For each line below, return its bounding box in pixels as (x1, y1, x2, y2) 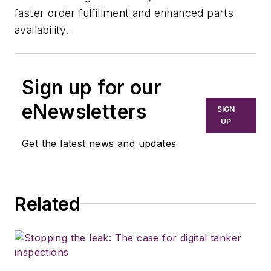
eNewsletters (22, 99, 147, 123)
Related (15, 192, 80, 215)
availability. (15, 23, 70, 36)
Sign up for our (22, 75, 162, 99)
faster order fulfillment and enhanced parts (15, 6, 234, 19)
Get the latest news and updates (22, 137, 177, 149)
